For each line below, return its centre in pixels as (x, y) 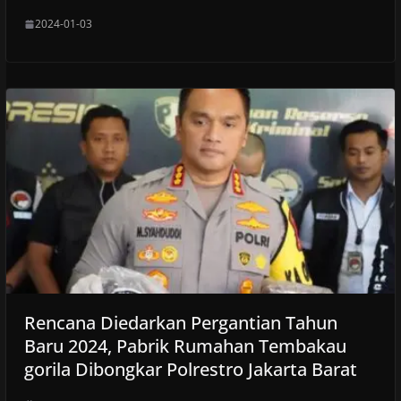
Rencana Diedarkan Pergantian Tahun (180, 322)
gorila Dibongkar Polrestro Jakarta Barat (190, 369)
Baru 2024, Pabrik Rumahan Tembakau (185, 346)
